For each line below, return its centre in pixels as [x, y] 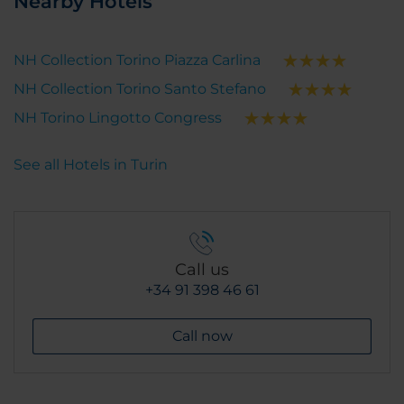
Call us [202, 270]
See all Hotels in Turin [91, 165]
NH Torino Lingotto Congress [118, 118]
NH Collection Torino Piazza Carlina [137, 60]
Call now [202, 336]
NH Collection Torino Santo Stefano [140, 89]
